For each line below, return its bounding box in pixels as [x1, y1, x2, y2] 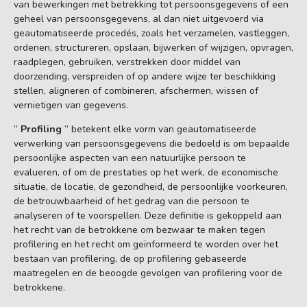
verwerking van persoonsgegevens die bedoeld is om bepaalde [14, 137, 290, 151]
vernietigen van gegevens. [14, 99, 128, 112]
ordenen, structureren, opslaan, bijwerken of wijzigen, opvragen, [14, 41, 293, 55]
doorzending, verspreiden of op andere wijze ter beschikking [14, 70, 275, 84]
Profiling [21, 123, 64, 136]
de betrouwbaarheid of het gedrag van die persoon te [14, 195, 249, 208]
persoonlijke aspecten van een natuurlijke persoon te [14, 151, 246, 165]
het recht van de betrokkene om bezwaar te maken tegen [14, 223, 265, 237]
